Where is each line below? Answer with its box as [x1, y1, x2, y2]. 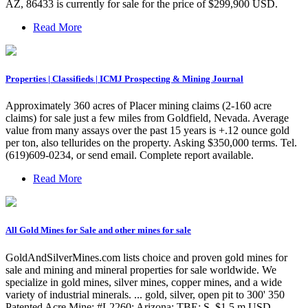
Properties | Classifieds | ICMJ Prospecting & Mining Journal [5, 74, 243, 85]
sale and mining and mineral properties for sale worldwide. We [5, 263, 276, 276]
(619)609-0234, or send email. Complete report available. [5, 149, 254, 162]
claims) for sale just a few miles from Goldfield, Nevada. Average [5, 112, 289, 124]
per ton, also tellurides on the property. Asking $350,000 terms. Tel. [5, 137, 297, 149]
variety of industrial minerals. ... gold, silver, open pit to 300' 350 [5, 288, 285, 300]
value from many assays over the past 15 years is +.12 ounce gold [5, 124, 289, 137]
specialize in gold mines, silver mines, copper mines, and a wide [5, 276, 282, 288]
